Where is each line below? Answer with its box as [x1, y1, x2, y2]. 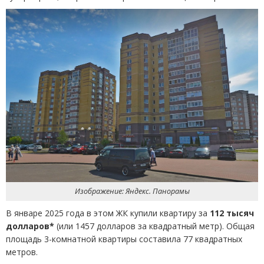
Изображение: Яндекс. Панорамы [74, 186, 190, 197]
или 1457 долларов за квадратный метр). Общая [59, 220, 255, 232]
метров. [6, 246, 38, 258]
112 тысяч [210, 207, 254, 219]
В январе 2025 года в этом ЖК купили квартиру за [6, 207, 210, 219]
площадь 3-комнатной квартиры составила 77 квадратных [6, 233, 242, 245]
